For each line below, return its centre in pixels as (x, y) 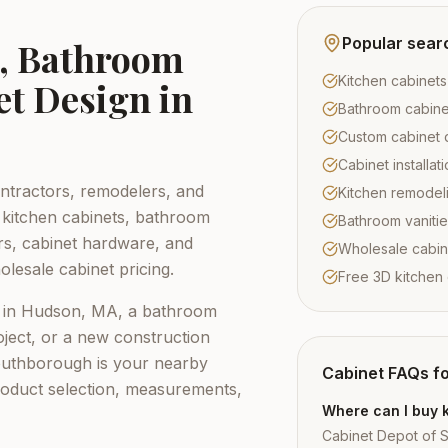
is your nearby (150, 363)
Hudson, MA (69, 311)
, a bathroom (167, 311)
